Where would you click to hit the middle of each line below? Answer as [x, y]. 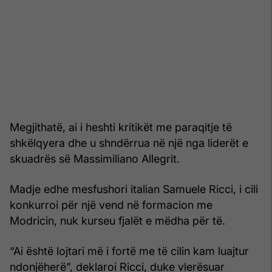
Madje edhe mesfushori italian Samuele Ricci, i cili [134, 189]
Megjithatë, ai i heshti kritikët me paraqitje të [121, 127]
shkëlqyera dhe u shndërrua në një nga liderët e [129, 143]
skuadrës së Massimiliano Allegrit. [95, 158]
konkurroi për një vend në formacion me [111, 205]
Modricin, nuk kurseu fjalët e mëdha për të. [117, 220]
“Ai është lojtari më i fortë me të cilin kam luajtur [129, 251]
